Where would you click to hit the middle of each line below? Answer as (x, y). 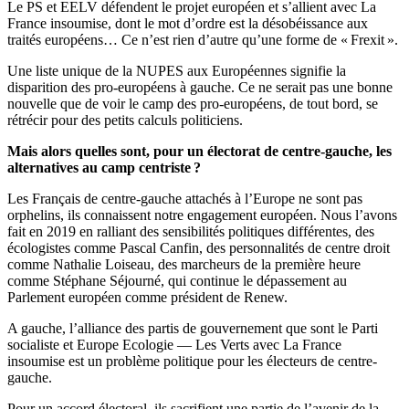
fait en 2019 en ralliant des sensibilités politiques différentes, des (191, 232)
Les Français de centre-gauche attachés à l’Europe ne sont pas (185, 199)
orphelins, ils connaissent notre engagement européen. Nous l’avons (202, 215)
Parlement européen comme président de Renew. (147, 298)
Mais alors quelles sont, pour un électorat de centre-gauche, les (199, 152)
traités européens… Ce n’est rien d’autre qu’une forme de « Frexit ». (203, 40)
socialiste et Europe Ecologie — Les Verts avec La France (174, 345)
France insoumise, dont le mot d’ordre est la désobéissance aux (188, 24)
